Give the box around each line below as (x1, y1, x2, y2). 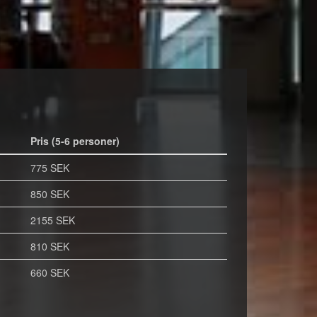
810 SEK (30, 239, 69, 253)
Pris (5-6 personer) (30, 134, 120, 148)
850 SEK (30, 187, 69, 201)
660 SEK (30, 265, 69, 279)
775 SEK (30, 161, 69, 175)
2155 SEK (30, 213, 75, 227)
